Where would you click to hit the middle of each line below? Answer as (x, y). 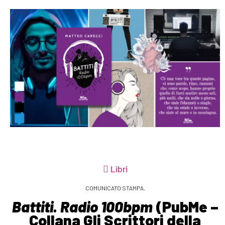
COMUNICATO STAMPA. (115, 188)
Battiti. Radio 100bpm (82, 206)
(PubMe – (185, 206)
